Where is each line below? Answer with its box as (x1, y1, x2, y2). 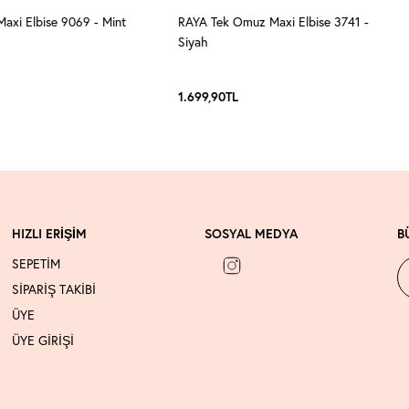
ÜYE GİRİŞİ (12, 331, 74, 349)
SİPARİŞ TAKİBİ (12, 280, 96, 298)
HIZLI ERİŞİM (12, 225, 87, 242)
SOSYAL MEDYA (204, 225, 298, 242)
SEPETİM (12, 255, 60, 272)
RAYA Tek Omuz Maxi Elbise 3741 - (177, 13, 369, 30)
